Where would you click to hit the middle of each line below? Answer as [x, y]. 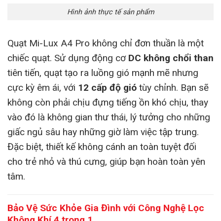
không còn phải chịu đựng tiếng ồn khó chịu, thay [108, 103]
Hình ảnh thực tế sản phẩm [110, 12]
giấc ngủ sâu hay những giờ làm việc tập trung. [103, 132]
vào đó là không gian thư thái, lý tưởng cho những [109, 117]
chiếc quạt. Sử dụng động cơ [68, 58]
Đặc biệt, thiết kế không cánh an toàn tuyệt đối [102, 147]
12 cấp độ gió [107, 88]
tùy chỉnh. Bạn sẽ [173, 88]
